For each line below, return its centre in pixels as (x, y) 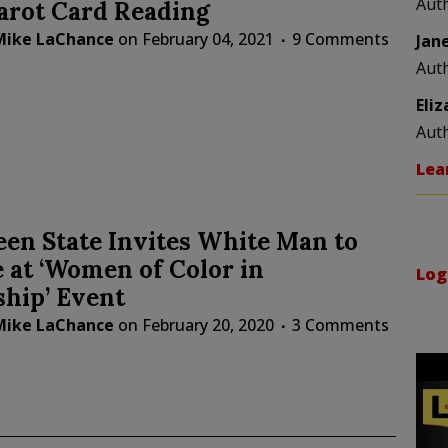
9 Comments (340, 39)
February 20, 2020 (207, 325)
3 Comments (340, 325)
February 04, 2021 (207, 39)
